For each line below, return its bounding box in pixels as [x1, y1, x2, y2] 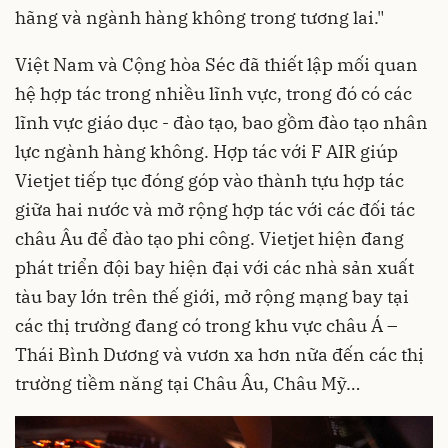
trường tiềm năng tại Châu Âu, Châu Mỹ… [15, 372, 360, 396]
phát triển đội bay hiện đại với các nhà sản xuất [15, 256, 414, 280]
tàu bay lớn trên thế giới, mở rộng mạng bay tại [15, 285, 409, 309]
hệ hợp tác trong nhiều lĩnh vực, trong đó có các [15, 82, 412, 106]
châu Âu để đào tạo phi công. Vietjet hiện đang [15, 227, 404, 251]
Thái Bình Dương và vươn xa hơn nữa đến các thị [15, 343, 424, 367]
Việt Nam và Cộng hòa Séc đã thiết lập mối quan [15, 53, 418, 77]
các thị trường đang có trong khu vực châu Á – [15, 314, 398, 338]
